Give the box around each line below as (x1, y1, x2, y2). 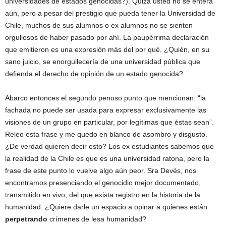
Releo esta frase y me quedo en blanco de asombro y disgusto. (5, 130, 207, 139)
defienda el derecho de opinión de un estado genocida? (5, 70, 183, 78)
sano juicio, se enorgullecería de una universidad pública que (5, 58, 200, 66)
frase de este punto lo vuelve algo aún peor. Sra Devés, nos (5, 166, 196, 175)
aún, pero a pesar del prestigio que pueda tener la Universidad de (5, 9, 215, 18)
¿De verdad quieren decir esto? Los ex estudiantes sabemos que (5, 142, 214, 151)
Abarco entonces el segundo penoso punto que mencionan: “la (5, 94, 206, 102)
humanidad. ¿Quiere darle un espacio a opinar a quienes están (5, 203, 207, 211)
